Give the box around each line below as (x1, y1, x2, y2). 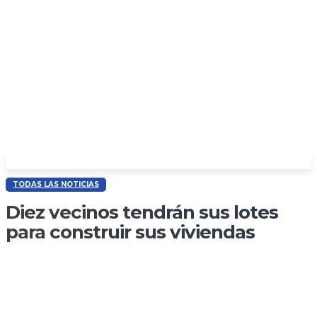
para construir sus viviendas (6, 221, 255, 244)
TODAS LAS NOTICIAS (13, 180, 99, 190)
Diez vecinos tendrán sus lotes (6, 201, 278, 224)
